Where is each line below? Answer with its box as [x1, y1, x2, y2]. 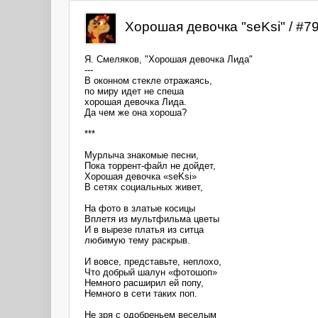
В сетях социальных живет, [84, 181, 203, 192]
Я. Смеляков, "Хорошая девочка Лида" [84, 53, 253, 65]
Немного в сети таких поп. [84, 287, 197, 299]
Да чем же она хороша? [84, 106, 187, 118]
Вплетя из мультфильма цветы [84, 213, 219, 224]
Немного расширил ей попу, [84, 277, 204, 288]
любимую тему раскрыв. [84, 234, 190, 246]
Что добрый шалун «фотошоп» [84, 266, 217, 278]
